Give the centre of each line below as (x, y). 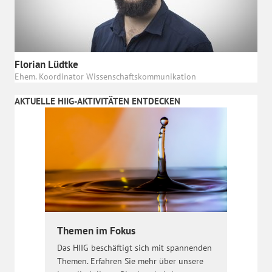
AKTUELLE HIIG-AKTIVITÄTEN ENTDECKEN (97, 101)
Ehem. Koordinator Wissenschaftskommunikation (105, 76)
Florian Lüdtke (46, 65)
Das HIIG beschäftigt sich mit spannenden (134, 248)
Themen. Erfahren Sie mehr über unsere (130, 261)
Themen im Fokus (96, 231)
